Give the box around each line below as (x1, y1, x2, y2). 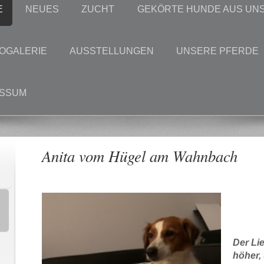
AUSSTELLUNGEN (69, 46, 154, 57)
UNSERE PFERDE (176, 46, 259, 57)
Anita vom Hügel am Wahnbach (42, 146, 238, 167)
